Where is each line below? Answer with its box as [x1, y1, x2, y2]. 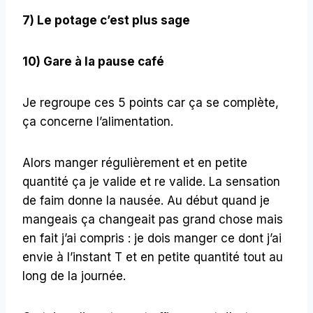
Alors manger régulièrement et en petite [22, 155, 247, 170]
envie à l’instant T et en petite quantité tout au [22, 249, 283, 264]
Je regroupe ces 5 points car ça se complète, [22, 95, 279, 110]
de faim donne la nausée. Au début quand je [22, 193, 270, 208]
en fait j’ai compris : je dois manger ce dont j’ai [22, 231, 282, 245]
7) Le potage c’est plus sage [22, 13, 190, 27]
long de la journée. [22, 268, 126, 283]
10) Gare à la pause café [22, 54, 164, 68]
